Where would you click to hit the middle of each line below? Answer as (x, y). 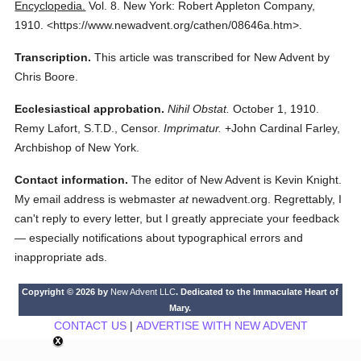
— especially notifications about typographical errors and (159, 238)
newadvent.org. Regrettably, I (266, 199)
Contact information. (72, 180)
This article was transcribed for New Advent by (212, 57)
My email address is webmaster (97, 199)
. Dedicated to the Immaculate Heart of (257, 292)
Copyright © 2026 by (66, 292)
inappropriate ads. (61, 257)
